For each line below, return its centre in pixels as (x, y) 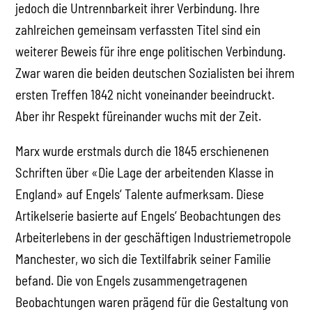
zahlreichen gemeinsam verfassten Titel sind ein (138, 30)
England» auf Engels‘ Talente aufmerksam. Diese (140, 194)
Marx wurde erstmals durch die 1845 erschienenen (142, 151)
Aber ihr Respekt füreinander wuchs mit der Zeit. (139, 116)
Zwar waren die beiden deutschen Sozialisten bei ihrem (155, 73)
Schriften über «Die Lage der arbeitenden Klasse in (145, 173)
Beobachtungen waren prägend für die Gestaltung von (152, 302)
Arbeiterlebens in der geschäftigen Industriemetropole (154, 237)
